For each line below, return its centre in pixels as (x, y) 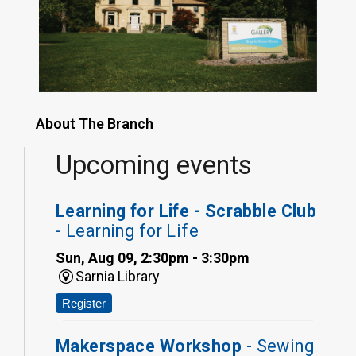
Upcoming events (154, 166)
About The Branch (95, 124)
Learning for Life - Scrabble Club (186, 211)
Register (84, 303)
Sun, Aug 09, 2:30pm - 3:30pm (153, 257)
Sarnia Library (118, 276)
